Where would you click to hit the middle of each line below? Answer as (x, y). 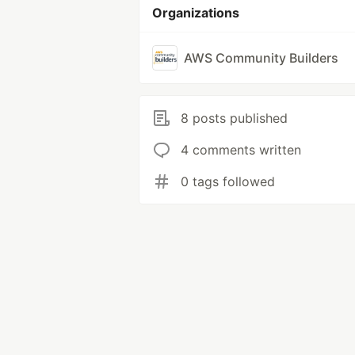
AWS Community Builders (261, 58)
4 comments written (241, 150)
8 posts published (234, 118)
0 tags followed (228, 181)
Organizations (196, 13)
